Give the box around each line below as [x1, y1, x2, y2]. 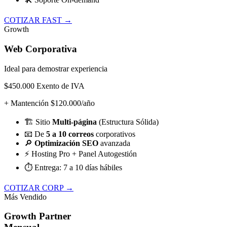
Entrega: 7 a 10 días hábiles [34, 163, 122, 172]
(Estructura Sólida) [97, 117, 159, 126]
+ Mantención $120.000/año [4, 98, 95, 107]
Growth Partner [4, 211, 71, 222]
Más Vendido [4, 192, 47, 201]
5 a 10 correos [46, 129, 94, 138]
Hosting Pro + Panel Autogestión [31, 149, 137, 158]
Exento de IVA [36, 81, 85, 90]
